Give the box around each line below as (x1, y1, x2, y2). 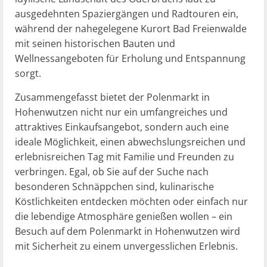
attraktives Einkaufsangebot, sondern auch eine (15, 120, 229, 133)
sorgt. (15, 67, 41, 80)
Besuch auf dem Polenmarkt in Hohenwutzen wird (15, 225, 240, 238)
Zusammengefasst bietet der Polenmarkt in (15, 91, 210, 104)
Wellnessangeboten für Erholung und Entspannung (15, 52, 246, 65)
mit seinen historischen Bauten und (15, 37, 175, 50)
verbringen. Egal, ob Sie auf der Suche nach (15, 165, 209, 178)
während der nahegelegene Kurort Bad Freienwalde (15, 22, 247, 35)
